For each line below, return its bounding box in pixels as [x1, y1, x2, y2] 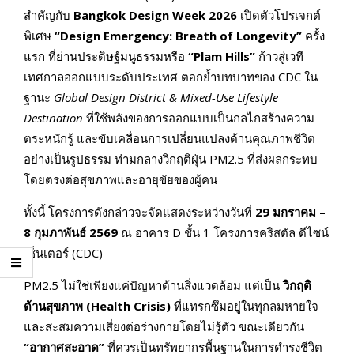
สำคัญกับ [24, 7, 73, 24]
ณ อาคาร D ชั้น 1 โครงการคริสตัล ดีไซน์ [118, 224, 329, 241]
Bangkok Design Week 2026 [73, 7, 237, 24]
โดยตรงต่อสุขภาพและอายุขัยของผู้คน [24, 171, 217, 188]
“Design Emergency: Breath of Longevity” [55, 28, 302, 44]
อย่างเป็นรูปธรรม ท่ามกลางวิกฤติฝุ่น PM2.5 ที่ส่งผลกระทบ [24, 151, 318, 168]
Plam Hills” [194, 48, 255, 65]
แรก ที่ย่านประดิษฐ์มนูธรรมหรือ [24, 48, 188, 65]
